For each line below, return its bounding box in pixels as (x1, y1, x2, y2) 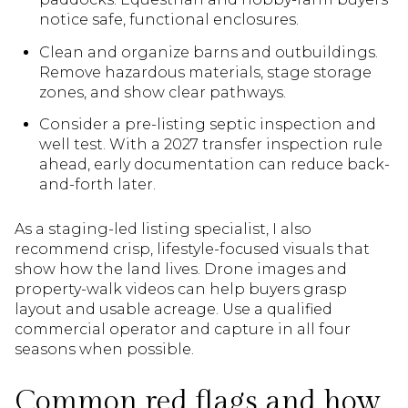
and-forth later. (38, 176, 156, 194)
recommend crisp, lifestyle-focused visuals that (15, 240, 370, 258)
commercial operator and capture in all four (15, 320, 351, 338)
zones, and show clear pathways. (38, 83, 286, 101)
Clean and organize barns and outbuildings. (38, 43, 378, 61)
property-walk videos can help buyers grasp (15, 280, 347, 298)
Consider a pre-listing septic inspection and (38, 116, 376, 134)
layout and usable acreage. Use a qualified (15, 300, 332, 318)
